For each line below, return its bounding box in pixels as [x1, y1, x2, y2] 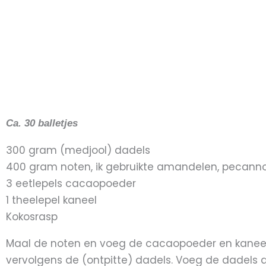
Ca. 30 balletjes [6, 118, 78, 129]
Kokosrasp [6, 210, 58, 224]
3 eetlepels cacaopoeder [6, 176, 136, 191]
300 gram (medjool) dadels [6, 143, 150, 158]
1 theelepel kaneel [6, 193, 97, 208]
